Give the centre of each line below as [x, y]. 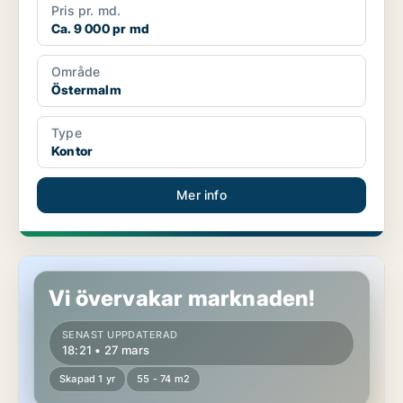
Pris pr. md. [86, 11]
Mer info [201, 195]
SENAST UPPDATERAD [120, 335]
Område [76, 72]
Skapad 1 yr [88, 379]
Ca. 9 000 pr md [100, 29]
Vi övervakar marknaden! [182, 299]
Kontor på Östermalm [83, 264]
